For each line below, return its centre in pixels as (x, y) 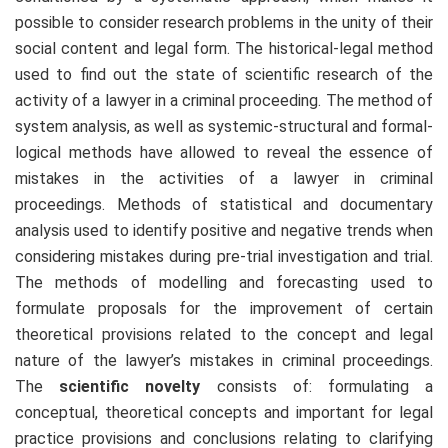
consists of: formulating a (325, 387)
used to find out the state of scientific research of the (224, 75)
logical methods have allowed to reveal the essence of (224, 153)
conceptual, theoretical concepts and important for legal (224, 413)
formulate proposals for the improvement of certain (224, 309)
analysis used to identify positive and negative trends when (224, 231)
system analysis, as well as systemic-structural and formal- (224, 127)
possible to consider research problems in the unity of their (224, 23)
